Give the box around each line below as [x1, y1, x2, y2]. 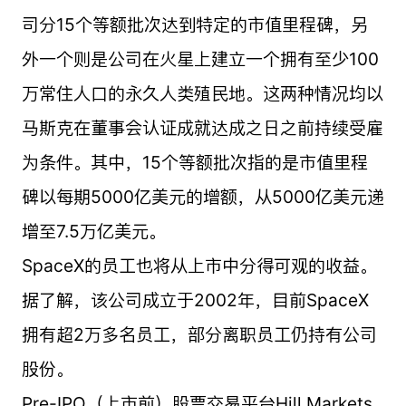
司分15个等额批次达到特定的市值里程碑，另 [21, 13, 368, 35]
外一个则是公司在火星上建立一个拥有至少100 [21, 47, 379, 70]
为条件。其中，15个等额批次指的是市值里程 [21, 150, 368, 173]
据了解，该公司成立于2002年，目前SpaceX [21, 288, 369, 311]
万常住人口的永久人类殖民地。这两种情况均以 [21, 82, 383, 104]
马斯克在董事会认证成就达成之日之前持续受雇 [21, 116, 383, 139]
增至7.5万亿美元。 [21, 219, 166, 242]
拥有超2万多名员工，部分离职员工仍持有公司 [21, 323, 377, 345]
